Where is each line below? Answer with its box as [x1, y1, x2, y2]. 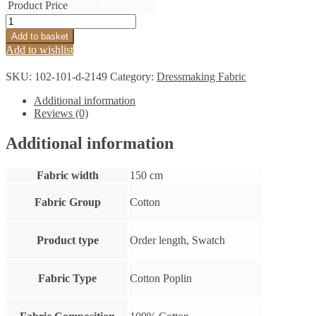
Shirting [5, 25, 40, 38]
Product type [36, 233, 99, 246]
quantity [5, 63, 41, 76]
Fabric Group [34, 195, 101, 208]
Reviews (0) [34, 107, 88, 119]
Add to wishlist [6, 43, 73, 56]
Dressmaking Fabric [157, 70, 246, 83]
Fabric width [36, 169, 99, 181]
